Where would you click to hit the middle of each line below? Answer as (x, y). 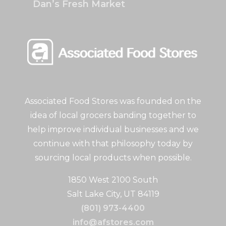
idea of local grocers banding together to (113, 115)
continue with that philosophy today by (113, 143)
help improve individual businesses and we (113, 129)
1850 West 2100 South (113, 180)
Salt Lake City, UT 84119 (113, 194)
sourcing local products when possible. (113, 157)
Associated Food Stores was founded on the (113, 101)
